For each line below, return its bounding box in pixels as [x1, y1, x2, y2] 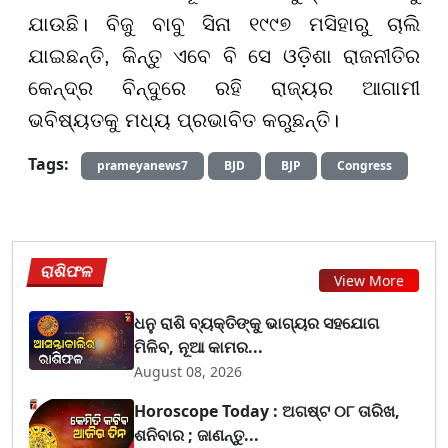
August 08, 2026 [134, 361, 243, 381]
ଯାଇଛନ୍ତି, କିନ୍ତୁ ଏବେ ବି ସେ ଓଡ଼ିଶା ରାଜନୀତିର [28, 44, 420, 67]
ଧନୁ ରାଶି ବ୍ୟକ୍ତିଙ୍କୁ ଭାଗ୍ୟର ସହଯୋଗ [134, 311, 380, 334]
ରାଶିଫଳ [39, 259, 96, 282]
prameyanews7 [97, 156, 188, 174]
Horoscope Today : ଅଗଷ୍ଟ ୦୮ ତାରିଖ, [134, 399, 401, 422]
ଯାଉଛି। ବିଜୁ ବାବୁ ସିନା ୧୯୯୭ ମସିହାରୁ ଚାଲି [28, 12, 420, 35]
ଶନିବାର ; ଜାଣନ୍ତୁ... [134, 423, 260, 446]
